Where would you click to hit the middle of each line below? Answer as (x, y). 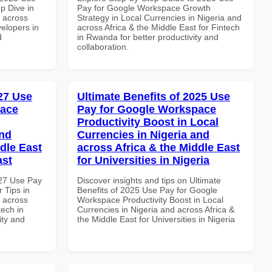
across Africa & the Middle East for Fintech (158, 27)
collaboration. (103, 46)
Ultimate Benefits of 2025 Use (154, 96)
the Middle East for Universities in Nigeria (156, 219)
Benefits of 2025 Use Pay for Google (147, 190)
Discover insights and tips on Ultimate (149, 180)
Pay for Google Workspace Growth (144, 8)
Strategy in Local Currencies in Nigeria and (159, 17)
